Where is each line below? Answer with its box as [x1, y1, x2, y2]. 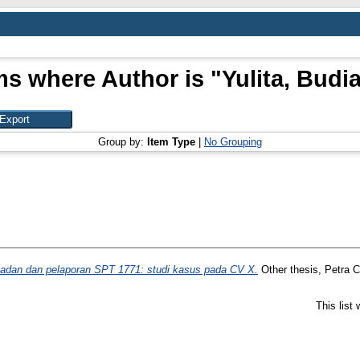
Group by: [98, 136, 147, 148]
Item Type [147, 136, 195, 148]
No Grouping [204, 136, 262, 148]
